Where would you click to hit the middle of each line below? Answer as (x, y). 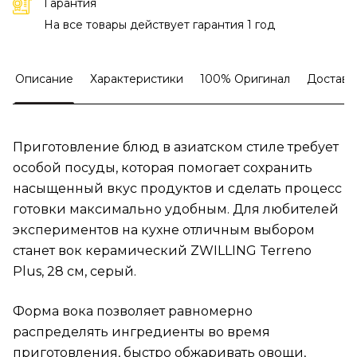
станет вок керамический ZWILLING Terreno (162, 251)
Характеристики (137, 79)
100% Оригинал (245, 79)
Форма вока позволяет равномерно (133, 312)
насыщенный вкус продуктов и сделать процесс (177, 189)
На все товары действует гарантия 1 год (159, 25)
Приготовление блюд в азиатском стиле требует (176, 147)
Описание (44, 79)
